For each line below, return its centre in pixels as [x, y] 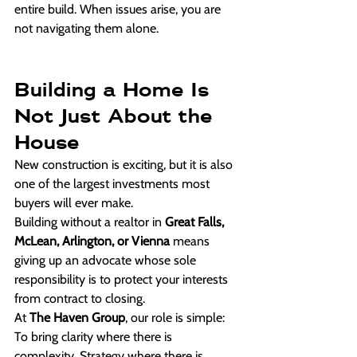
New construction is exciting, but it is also [125, 165]
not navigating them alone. [86, 29]
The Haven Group [77, 318]
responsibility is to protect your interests [123, 280]
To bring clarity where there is [95, 337]
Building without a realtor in [90, 222]
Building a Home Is [115, 90]
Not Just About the [117, 116]
